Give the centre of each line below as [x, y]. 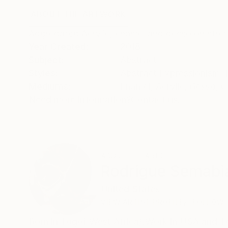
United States [130, 189]
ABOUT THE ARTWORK [78, 14]
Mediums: [50, 86]
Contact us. [155, 99]
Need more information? [80, 99]
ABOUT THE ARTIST [136, 155]
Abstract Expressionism [170, 73]
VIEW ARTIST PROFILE [142, 202]
